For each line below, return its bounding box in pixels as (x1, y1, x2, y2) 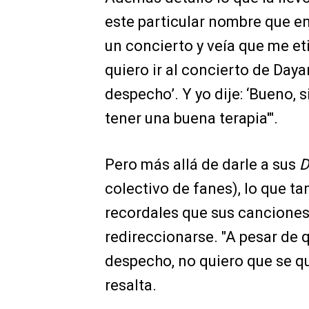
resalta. (105, 276, 157, 294)
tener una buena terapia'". (105, 109, 278, 127)
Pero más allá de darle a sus (105, 155, 299, 173)
